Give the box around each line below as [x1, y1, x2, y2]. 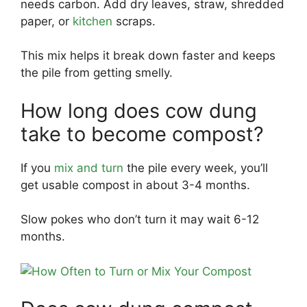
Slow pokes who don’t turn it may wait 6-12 [21, 212, 259, 226]
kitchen [73, 14, 112, 28]
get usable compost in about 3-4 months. [21, 177, 250, 192]
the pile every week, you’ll [123, 160, 268, 175]
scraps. [112, 14, 156, 28]
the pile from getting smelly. [21, 66, 173, 79]
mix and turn [54, 160, 123, 175]
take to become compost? [21, 121, 264, 146]
